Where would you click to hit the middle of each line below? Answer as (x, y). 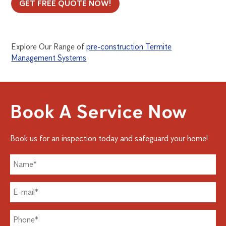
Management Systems (49, 58)
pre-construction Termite (129, 46)
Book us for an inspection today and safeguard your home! (109, 138)
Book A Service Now (98, 111)
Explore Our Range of (49, 46)
